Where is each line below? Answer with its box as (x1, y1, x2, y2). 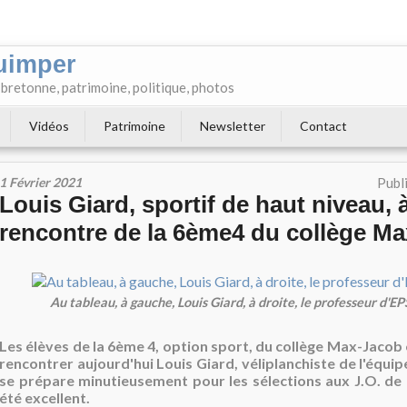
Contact (300, 118, 347, 134)
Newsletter (200, 118, 265, 134)
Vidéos (29, 118, 69, 134)
